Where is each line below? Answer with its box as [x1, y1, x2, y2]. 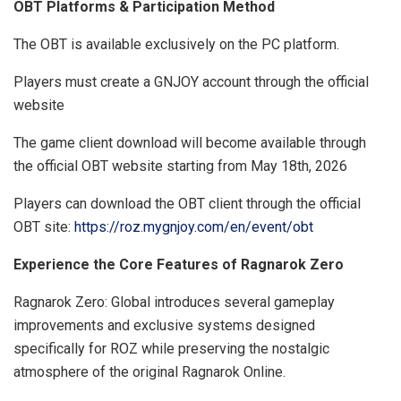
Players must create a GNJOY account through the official [13, 73, 369, 90]
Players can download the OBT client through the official [13, 194, 361, 212]
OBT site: [13, 218, 74, 235]
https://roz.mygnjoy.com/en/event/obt [74, 218, 313, 235]
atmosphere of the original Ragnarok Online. [13, 363, 286, 380]
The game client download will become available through [13, 133, 366, 151]
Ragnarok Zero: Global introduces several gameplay [13, 293, 335, 311]
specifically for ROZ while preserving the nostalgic [13, 339, 329, 357]
